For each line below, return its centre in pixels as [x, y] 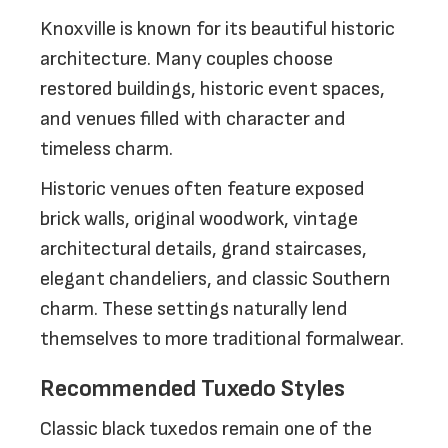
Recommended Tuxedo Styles [192, 388]
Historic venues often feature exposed [202, 189]
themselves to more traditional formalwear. [222, 339]
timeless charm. [106, 149]
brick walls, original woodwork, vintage [199, 219]
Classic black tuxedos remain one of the [206, 429]
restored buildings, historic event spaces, [212, 89]
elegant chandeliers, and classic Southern [215, 279]
